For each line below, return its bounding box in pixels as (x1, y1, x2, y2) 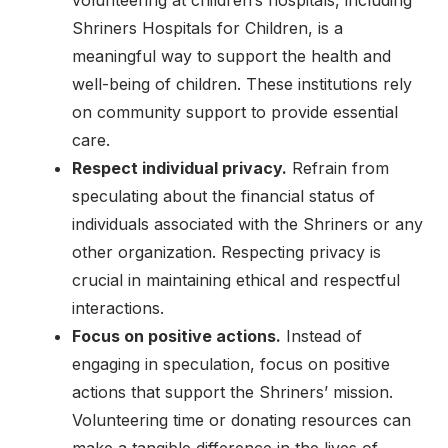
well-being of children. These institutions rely (72, 73, 412, 94)
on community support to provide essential (72, 101, 398, 122)
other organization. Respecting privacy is (72, 241, 381, 262)
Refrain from (287, 157, 389, 178)
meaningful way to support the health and (72, 45, 391, 66)
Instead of (281, 325, 362, 346)
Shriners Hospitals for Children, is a (72, 17, 343, 38)
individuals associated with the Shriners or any (72, 213, 423, 234)
